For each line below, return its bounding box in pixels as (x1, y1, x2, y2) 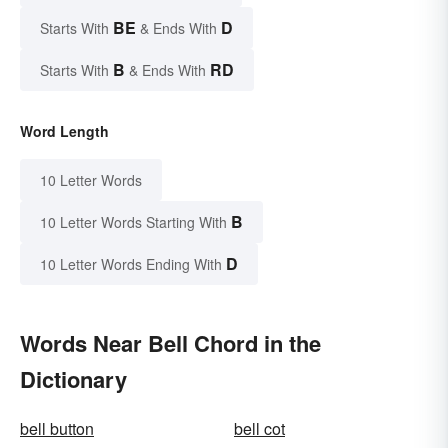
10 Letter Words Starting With (40, 212, 227, 233)
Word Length (20, 121, 109, 142)
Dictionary (20, 363, 127, 396)
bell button (20, 417, 94, 441)
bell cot (234, 417, 285, 441)
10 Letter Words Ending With (40, 254, 222, 275)
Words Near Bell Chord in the (20, 327, 321, 360)
